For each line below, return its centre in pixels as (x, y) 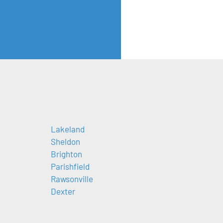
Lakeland (67, 129)
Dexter (63, 191)
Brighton (66, 154)
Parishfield (70, 166)
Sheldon (65, 141)
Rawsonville (72, 178)
